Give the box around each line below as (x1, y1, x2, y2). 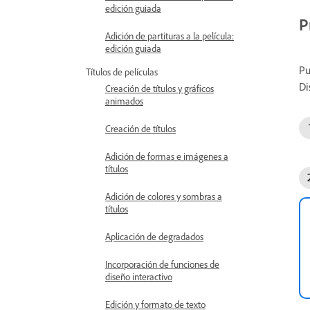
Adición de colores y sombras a (105, 190, 222, 202)
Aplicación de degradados (105, 230, 203, 242)
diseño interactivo (105, 271, 172, 282)
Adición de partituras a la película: (105, 30, 234, 42)
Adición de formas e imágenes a (105, 150, 228, 162)
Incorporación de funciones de (105, 258, 219, 270)
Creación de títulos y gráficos (105, 82, 214, 94)
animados (105, 95, 143, 107)
